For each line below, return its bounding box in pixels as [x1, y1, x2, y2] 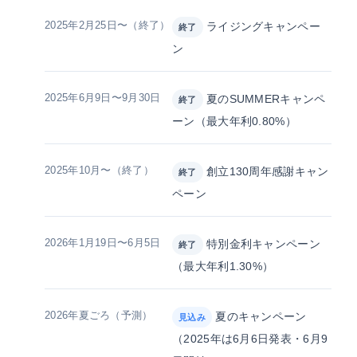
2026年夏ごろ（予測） [45, 309, 153, 322]
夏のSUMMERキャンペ [202, 92, 326, 106]
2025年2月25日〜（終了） [45, 19, 171, 32]
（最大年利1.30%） [172, 260, 274, 273]
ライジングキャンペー [202, 20, 320, 33]
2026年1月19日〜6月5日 [45, 237, 161, 249]
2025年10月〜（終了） [45, 164, 154, 177]
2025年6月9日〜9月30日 [45, 92, 161, 104]
